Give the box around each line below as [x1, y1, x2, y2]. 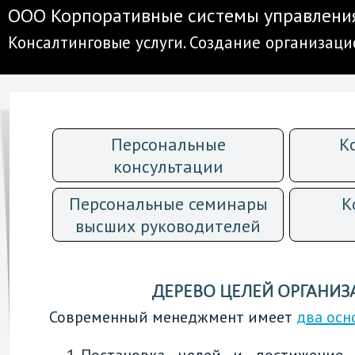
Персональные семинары [68, 193, 268, 215]
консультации [113, 155, 223, 177]
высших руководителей [75, 215, 261, 237]
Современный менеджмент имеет [49, 307, 296, 328]
